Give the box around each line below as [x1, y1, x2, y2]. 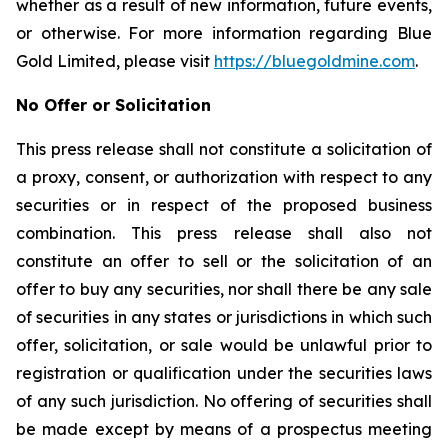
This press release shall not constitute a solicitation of [16, 139, 432, 159]
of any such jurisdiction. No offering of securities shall [16, 391, 432, 411]
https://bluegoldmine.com [214, 51, 415, 71]
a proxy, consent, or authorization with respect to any [16, 167, 432, 187]
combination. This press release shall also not [16, 223, 432, 243]
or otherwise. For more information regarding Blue [16, 23, 432, 43]
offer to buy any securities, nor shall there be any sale [16, 279, 432, 299]
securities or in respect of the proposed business [16, 195, 432, 215]
